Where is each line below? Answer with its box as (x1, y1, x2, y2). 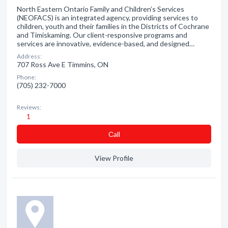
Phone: (17, 73, 36, 81)
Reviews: (17, 103, 41, 111)
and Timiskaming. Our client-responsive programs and (17, 31, 187, 39)
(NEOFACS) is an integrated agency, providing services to (17, 13, 198, 22)
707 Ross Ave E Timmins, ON (17, 60, 108, 69)
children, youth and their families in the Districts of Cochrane (17, 22, 209, 31)
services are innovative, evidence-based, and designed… (17, 39, 194, 48)
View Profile (95, 154, 133, 162)
